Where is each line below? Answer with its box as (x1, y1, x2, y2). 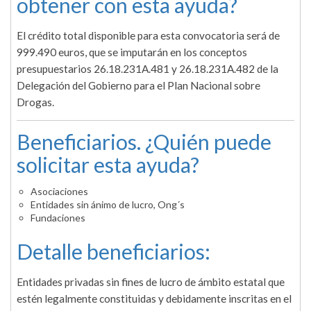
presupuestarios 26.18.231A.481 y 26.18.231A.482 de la (17, 62, 278, 76)
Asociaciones (31, 185, 88, 198)
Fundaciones (31, 212, 85, 224)
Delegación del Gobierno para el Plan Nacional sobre (17, 79, 260, 92)
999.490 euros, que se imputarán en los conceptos (17, 46, 247, 59)
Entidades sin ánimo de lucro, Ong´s (31, 199, 185, 211)
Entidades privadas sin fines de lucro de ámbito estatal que (17, 276, 285, 289)
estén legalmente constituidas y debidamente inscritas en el (17, 292, 292, 305)
